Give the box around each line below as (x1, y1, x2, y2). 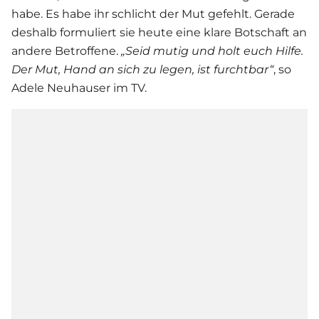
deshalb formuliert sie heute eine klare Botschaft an (11, 26, 307, 40)
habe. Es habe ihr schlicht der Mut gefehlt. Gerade (11, 7, 295, 21)
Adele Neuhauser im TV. (11, 81, 147, 95)
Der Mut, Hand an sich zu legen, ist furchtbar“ (11, 63, 273, 77)
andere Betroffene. (11, 44, 121, 58)
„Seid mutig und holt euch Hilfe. (121, 44, 303, 58)
